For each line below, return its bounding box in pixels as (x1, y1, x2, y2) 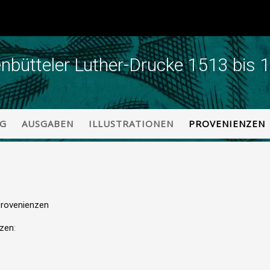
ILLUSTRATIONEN (88, 118, 174, 130)
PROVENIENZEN (188, 118, 265, 130)
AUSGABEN (22, 118, 74, 130)
